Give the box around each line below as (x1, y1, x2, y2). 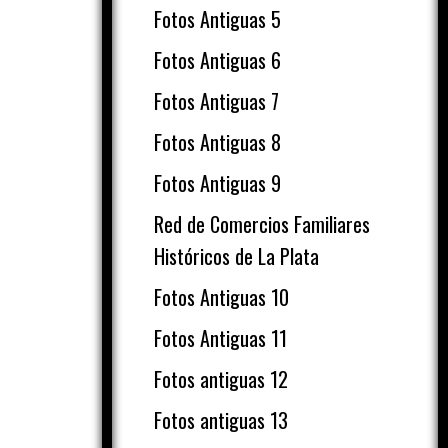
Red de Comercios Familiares (154, 209, 370, 239)
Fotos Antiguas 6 (154, 45, 281, 75)
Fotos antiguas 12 (154, 364, 288, 394)
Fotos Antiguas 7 (154, 86, 279, 116)
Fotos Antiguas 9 (154, 168, 281, 198)
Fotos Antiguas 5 (154, 4, 281, 34)
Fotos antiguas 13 (154, 405, 288, 435)
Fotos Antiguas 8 (154, 127, 281, 157)
